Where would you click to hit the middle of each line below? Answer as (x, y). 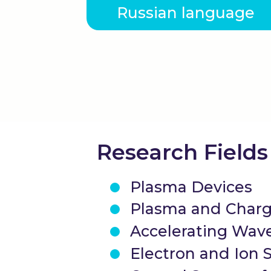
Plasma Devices (191, 187)
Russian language (186, 13)
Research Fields (182, 152)
